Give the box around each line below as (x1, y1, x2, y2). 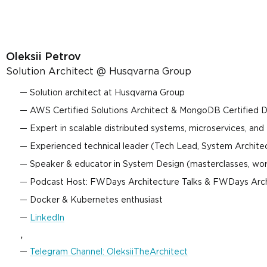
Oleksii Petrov (6, 52, 81, 62)
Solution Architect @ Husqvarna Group (6, 67, 191, 76)
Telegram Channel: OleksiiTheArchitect (30, 249, 188, 256)
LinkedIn (30, 215, 64, 222)
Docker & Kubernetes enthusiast (30, 197, 163, 204)
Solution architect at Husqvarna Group (30, 89, 185, 97)
